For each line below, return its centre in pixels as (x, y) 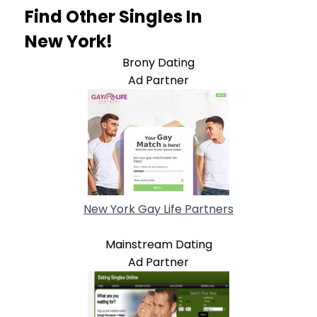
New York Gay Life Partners (158, 209)
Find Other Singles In (114, 16)
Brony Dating (158, 62)
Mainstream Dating (158, 244)
